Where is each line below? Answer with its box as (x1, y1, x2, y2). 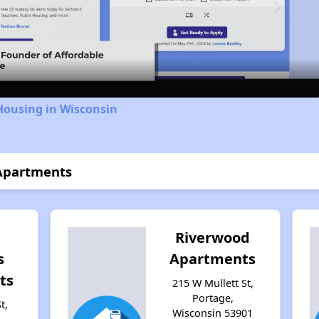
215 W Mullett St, (172, 276, 253, 290)
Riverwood (175, 227, 251, 247)
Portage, (192, 291, 234, 305)
